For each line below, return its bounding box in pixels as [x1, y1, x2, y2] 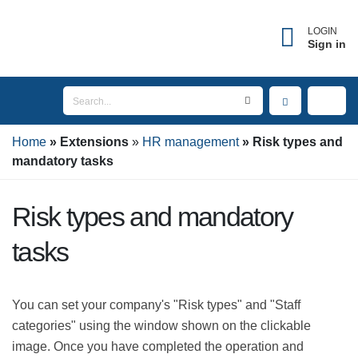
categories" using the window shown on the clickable [12, 317, 328, 335]
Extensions [63, 133, 133, 151]
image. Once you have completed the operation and [12, 338, 324, 356]
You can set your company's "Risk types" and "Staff [12, 296, 316, 314]
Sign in [309, 36, 346, 51]
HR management [145, 133, 247, 151]
